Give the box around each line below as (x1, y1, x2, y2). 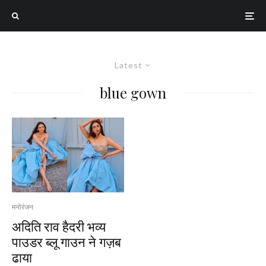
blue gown (100, 83, 166, 102)
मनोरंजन (12, 202, 33, 211)
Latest (115, 60, 142, 70)
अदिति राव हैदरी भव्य (12, 217, 106, 235)
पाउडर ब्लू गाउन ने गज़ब (12, 232, 121, 251)
